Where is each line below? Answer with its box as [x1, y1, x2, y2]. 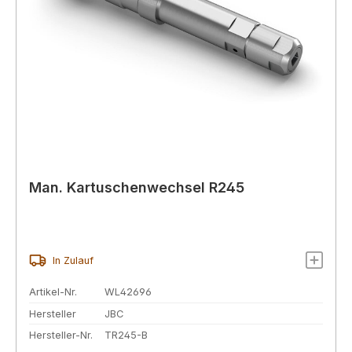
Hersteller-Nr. [29, 329, 93, 342]
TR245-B [104, 329, 148, 342]
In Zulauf [52, 254, 93, 266]
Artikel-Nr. [29, 285, 77, 298]
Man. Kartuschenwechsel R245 [29, 179, 244, 196]
